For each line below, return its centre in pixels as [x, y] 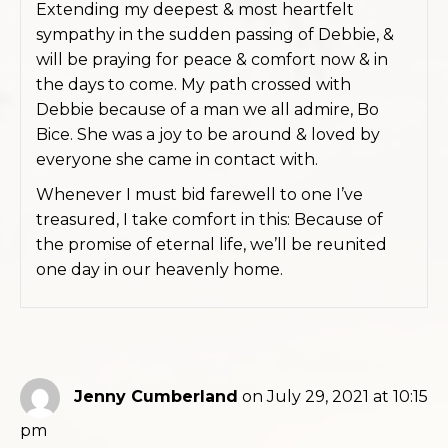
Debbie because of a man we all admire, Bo [207, 109]
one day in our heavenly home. [159, 269]
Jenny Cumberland [156, 397]
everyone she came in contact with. [177, 159]
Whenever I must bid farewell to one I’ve [199, 194]
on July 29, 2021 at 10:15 [335, 397]
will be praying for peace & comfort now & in [212, 59]
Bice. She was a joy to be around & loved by [208, 134]
